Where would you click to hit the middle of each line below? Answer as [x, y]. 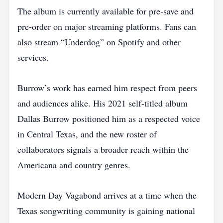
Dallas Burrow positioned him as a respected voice [109, 118]
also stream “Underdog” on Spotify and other [99, 42]
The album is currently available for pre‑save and [106, 11]
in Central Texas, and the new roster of [87, 134]
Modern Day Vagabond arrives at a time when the [107, 195]
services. [33, 57]
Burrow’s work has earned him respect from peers [107, 88]
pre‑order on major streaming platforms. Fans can [107, 26]
